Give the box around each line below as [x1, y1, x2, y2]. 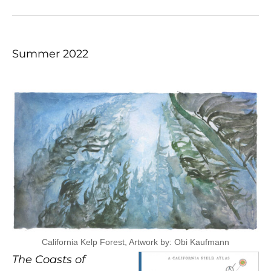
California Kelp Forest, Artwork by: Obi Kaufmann [42, 237, 229, 247]
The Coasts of [12, 252, 85, 266]
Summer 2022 [12, 47, 88, 61]
